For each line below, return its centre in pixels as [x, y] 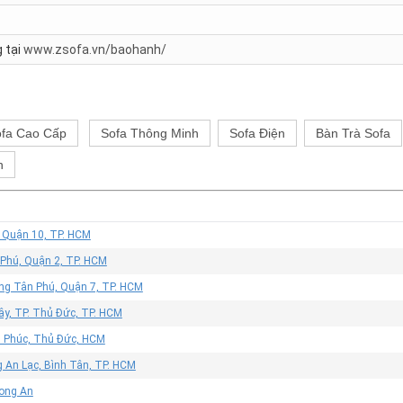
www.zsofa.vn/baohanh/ [95, 49]
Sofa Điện [257, 133]
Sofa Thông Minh [150, 133]
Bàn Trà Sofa [353, 133]
